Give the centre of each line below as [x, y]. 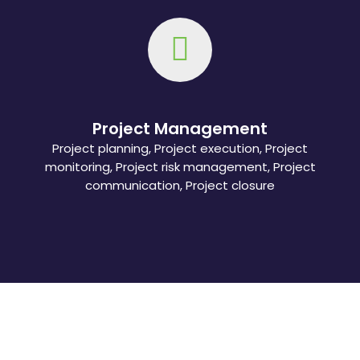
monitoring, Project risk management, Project [180, 166]
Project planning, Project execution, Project [180, 148]
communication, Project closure [180, 185]
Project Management [180, 128]
